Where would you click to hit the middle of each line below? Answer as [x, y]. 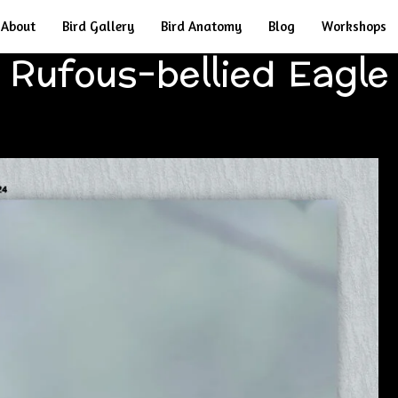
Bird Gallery [98, 26]
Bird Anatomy [201, 26]
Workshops [354, 26]
